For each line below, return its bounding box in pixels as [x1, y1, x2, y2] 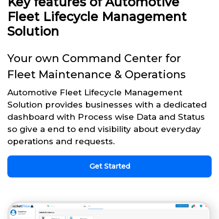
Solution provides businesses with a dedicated [7, 99, 207, 109]
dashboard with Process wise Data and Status [7, 111, 205, 122]
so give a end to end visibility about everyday [7, 124, 201, 134]
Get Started [89, 161, 130, 171]
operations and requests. [7, 136, 115, 146]
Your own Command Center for [7, 51, 181, 65]
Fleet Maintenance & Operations [7, 67, 186, 81]
